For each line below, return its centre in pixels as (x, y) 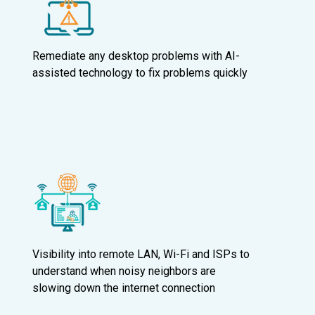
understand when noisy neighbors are (124, 271)
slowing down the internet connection (124, 288)
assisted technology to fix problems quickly (140, 72)
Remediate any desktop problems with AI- (136, 56)
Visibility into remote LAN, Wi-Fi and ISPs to (141, 255)
